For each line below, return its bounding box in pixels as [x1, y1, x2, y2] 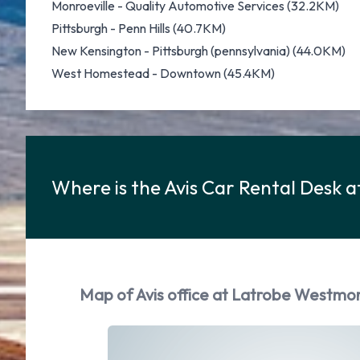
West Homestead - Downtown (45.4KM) [51, 65, 275, 81]
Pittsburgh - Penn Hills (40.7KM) [51, 20, 226, 36]
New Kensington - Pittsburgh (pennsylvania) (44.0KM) [51, 43, 346, 59]
